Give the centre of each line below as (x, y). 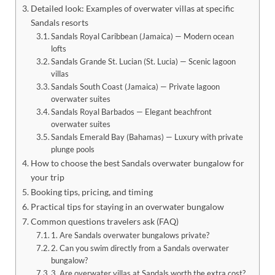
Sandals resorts (59, 22)
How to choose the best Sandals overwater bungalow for (137, 163)
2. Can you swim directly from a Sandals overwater (140, 248)
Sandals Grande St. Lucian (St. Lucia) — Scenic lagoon (144, 61)
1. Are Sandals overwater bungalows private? (130, 235)
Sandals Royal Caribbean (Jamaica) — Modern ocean (143, 36)
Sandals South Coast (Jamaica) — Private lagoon (136, 86)
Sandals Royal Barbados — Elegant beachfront (132, 111)
